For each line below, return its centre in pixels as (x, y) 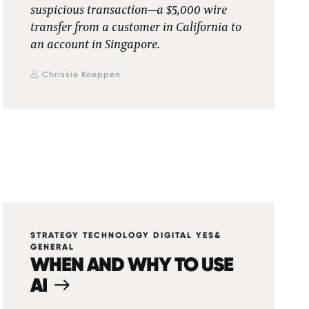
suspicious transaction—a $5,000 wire (129, 10)
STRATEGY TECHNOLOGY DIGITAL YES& (126, 235)
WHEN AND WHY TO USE (132, 264)
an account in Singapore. (96, 45)
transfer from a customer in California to (136, 28)
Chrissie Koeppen (82, 74)
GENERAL (53, 247)
